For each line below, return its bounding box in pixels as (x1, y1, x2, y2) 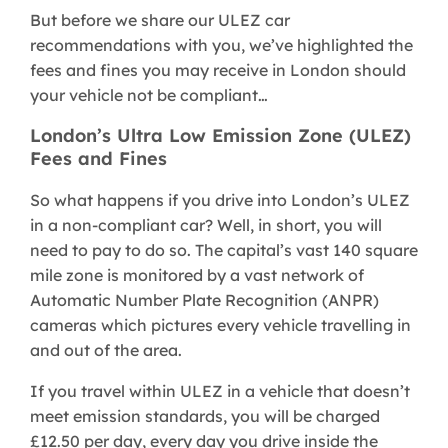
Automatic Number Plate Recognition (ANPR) (30, 290, 379, 311)
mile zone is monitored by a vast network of (30, 265, 364, 286)
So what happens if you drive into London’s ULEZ (30, 190, 410, 211)
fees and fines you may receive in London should (30, 60, 406, 81)
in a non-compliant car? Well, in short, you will (30, 215, 382, 236)
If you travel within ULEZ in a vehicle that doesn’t (30, 381, 410, 402)
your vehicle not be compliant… (30, 85, 272, 106)
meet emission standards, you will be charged (30, 406, 380, 427)
